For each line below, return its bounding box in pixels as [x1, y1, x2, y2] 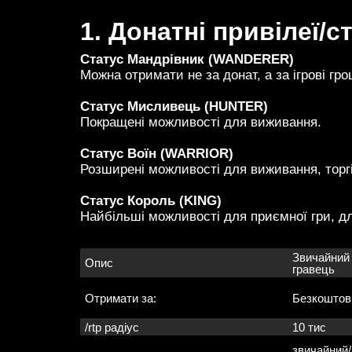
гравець [292, 262, 335, 277]
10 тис [292, 321, 326, 335]
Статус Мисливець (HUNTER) [80, 99, 268, 115]
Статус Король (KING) [80, 193, 222, 209]
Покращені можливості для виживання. [80, 115, 321, 130]
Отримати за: [85, 291, 156, 306]
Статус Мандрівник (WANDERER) [80, 52, 294, 68]
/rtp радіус [85, 321, 139, 335]
